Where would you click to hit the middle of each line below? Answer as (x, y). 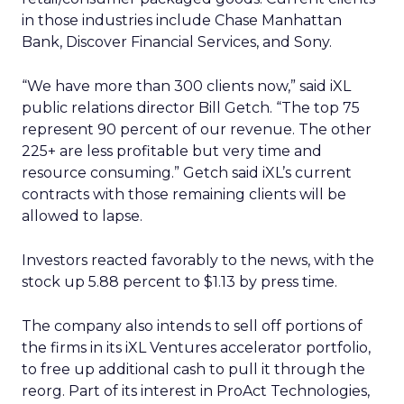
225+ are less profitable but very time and (172, 151)
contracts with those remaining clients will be (184, 194)
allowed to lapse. (82, 216)
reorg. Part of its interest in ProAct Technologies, (196, 391)
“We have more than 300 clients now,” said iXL (186, 86)
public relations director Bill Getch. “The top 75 (191, 108)
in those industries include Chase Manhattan (182, 20)
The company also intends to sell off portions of (192, 326)
